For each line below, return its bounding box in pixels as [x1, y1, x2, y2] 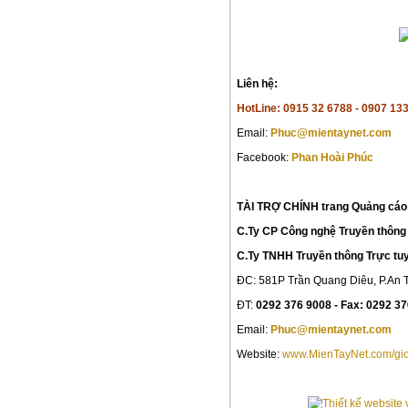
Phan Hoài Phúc [291, 150, 373, 164]
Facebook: [237, 150, 291, 164]
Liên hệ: [237, 76, 278, 90]
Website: [237, 347, 282, 361]
